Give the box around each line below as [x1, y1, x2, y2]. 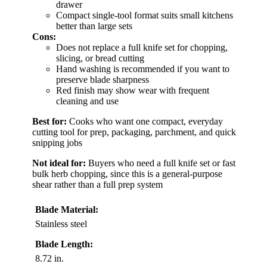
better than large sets [56, 20, 132, 31]
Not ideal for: [32, 157, 86, 168]
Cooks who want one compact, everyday [67, 116, 223, 126]
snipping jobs [32, 137, 82, 148]
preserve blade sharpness [56, 74, 149, 85]
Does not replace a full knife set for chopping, [56, 42, 228, 52]
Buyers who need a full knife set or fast [86, 157, 235, 168]
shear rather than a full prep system [32, 179, 163, 190]
